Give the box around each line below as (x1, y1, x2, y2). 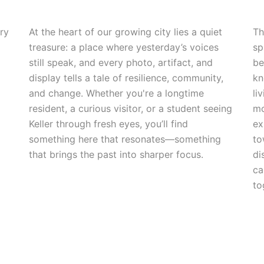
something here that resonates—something (29, 133, 221, 145)
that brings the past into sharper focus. (29, 148, 203, 160)
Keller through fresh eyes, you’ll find (29, 117, 188, 130)
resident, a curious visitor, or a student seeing (29, 102, 232, 114)
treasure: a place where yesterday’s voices (29, 41, 219, 53)
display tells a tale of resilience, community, (29, 71, 223, 84)
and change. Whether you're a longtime (29, 87, 204, 99)
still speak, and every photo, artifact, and (29, 56, 213, 68)
